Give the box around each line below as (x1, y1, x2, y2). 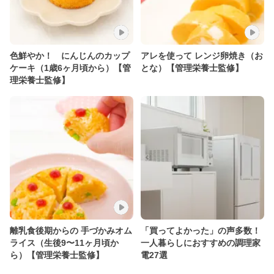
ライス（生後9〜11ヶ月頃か (10, 238, 119, 248)
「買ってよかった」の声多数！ (141, 226, 261, 235)
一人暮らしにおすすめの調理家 (141, 238, 261, 248)
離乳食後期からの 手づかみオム (10, 226, 132, 235)
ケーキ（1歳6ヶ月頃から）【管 (10, 63, 131, 73)
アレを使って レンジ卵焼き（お (141, 51, 263, 61)
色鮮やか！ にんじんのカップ (10, 51, 130, 61)
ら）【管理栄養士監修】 (10, 250, 104, 260)
